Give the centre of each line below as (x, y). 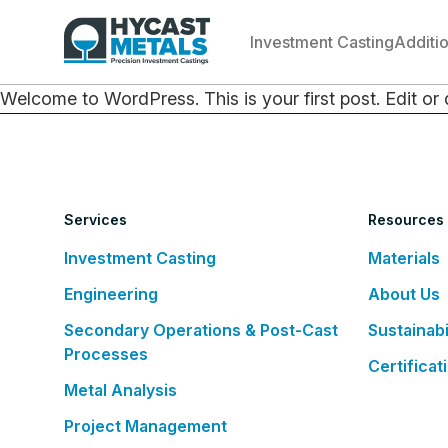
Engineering (111, 294)
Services (96, 219)
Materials (404, 258)
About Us (404, 294)
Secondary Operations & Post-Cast (201, 330)
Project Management (145, 426)
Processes (106, 354)
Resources (406, 219)
